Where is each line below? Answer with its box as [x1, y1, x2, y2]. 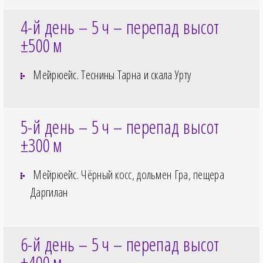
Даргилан [31, 184, 68, 201]
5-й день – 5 [21, 114, 99, 140]
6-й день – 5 [21, 232, 99, 257]
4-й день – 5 [21, 15, 99, 40]
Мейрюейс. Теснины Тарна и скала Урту [31, 67, 191, 83]
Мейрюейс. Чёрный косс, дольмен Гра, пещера [31, 167, 224, 183]
